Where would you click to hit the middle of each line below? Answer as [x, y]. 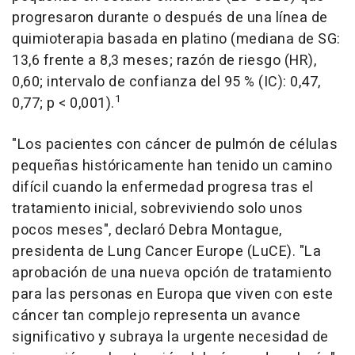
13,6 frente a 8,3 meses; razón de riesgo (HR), [164, 61]
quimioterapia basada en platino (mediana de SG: [176, 39]
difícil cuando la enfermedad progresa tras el [163, 187]
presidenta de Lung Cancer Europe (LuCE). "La [166, 252]
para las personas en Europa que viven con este [172, 294]
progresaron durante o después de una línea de [170, 18]
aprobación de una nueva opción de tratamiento [172, 273]
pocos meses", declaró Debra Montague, [147, 230]
